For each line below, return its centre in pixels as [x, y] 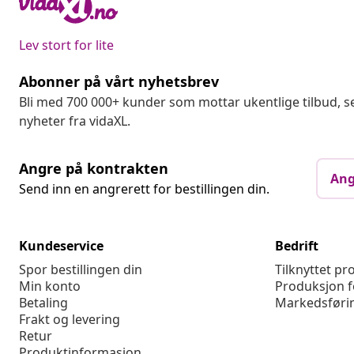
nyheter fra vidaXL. [75, 121]
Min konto [50, 286]
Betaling [43, 303]
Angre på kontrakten [94, 169]
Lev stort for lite [66, 45]
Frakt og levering [70, 320]
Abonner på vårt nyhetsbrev [119, 82]
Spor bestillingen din [81, 270]
